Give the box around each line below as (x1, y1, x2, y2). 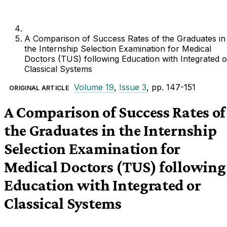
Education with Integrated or (4, 176, 201, 195)
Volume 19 (73, 82, 114, 92)
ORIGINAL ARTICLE (9, 84, 69, 92)
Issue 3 (119, 82, 146, 92)
